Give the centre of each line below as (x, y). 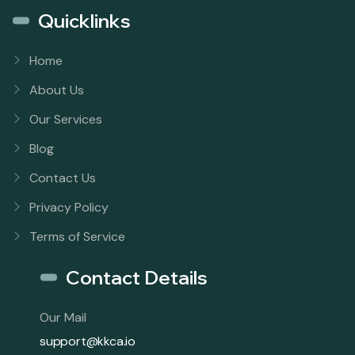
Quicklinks (84, 20)
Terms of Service (77, 236)
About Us (57, 90)
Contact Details (137, 277)
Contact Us (63, 177)
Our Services (66, 119)
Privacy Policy (69, 207)
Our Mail (63, 317)
